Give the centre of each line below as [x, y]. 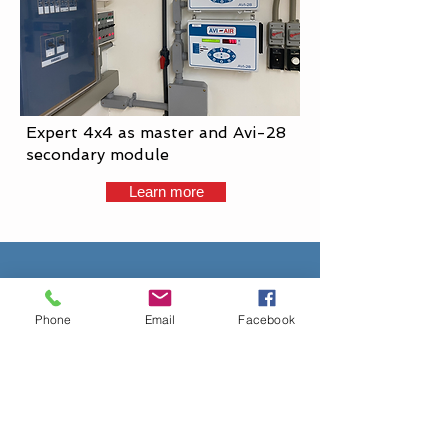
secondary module [97, 154]
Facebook [266, 319]
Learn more [166, 191]
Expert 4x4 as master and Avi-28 [156, 132]
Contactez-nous [160, 289]
